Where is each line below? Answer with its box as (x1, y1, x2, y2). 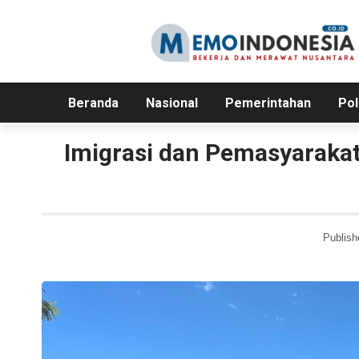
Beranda (67, 95, 119, 111)
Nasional (145, 95, 198, 111)
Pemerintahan (224, 95, 311, 111)
